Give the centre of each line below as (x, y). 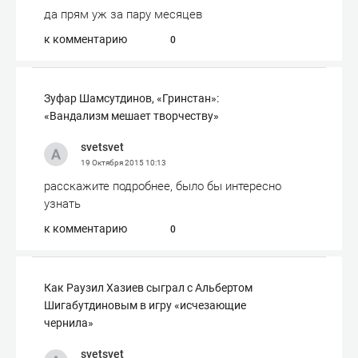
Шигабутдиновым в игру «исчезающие (145, 305)
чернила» (69, 323)
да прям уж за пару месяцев (123, 14)
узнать (62, 204)
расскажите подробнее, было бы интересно (163, 186)
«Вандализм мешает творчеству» (131, 116)
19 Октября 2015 (113, 163)
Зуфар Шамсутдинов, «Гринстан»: (131, 98)
